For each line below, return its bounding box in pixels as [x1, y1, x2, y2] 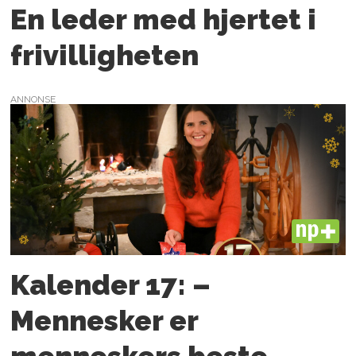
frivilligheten [10, 38, 199, 72]
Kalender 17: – [10, 268, 211, 301]
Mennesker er [10, 304, 199, 337]
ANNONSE [10, 94, 56, 106]
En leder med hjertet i [10, 2, 317, 36]
